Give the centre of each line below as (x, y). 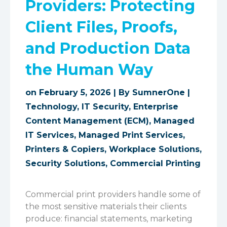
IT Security (105, 107)
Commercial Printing (155, 163)
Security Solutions (65, 163)
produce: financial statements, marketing (109, 219)
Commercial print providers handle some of (113, 194)
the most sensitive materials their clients (106, 206)
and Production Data (108, 48)
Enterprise (156, 107)
